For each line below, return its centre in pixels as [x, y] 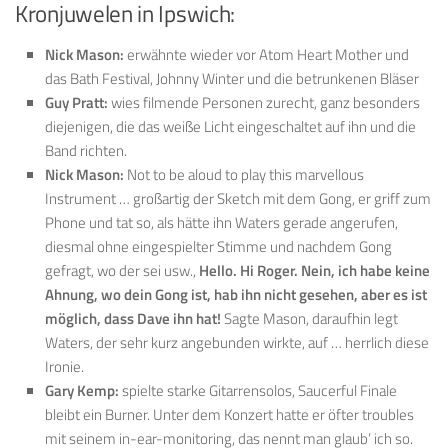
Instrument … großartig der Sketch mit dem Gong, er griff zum [238, 198]
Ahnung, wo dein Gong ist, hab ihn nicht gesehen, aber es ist [236, 294]
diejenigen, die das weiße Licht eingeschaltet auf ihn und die [230, 126]
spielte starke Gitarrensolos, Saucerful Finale [258, 390]
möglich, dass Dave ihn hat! [133, 318]
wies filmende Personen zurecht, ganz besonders [264, 102]
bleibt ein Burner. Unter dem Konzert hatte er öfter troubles [229, 414]
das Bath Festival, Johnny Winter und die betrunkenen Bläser [232, 78]
